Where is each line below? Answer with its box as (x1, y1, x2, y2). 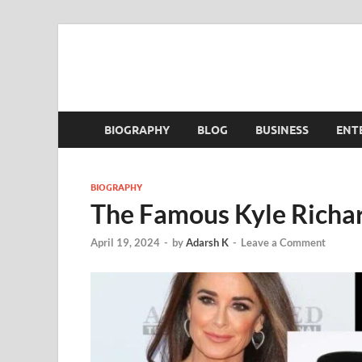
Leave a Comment (241, 236, 326, 250)
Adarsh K (186, 236, 229, 250)
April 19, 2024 (90, 236, 160, 250)
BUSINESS (255, 123, 309, 137)
